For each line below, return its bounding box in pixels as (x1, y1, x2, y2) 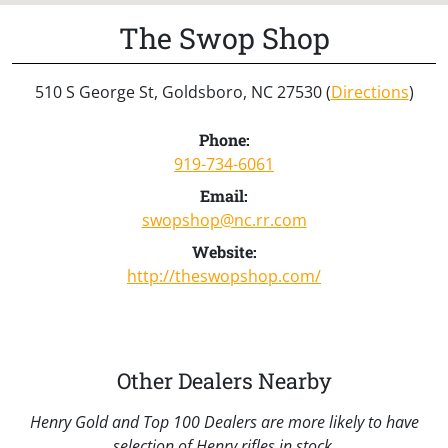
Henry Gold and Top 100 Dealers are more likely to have (29, 410, 419, 433)
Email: (200, 184, 248, 206)
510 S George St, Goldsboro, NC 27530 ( (34, 80, 331, 103)
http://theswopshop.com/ (127, 264, 321, 287)
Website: (191, 240, 257, 262)
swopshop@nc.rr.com (141, 208, 307, 231)
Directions (330, 80, 409, 103)
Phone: (198, 128, 250, 150)
